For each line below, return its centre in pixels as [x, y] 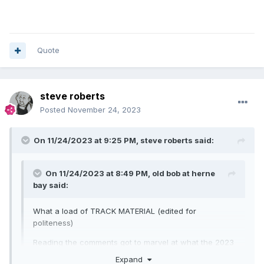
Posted [54, 110]
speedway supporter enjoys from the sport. [113, 254]
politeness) [54, 223]
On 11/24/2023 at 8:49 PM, [99, 174]
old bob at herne [184, 174]
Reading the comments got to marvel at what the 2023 [133, 242]
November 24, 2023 [104, 110]
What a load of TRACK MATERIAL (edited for [115, 211]
